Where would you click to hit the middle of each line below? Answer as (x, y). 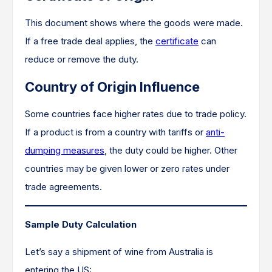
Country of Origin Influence (112, 87)
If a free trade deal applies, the (90, 41)
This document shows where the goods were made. (134, 23)
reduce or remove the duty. (82, 59)
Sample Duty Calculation (81, 224)
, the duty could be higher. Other (171, 150)
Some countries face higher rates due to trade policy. (136, 114)
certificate (177, 41)
